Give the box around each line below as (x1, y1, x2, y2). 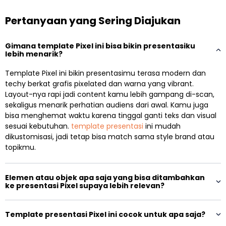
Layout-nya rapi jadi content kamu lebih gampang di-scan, (5, 89, 214, 100)
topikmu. (5, 142, 36, 153)
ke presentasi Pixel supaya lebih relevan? (5, 181, 164, 191)
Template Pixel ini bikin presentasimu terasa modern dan (5, 68, 206, 79)
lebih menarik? (5, 49, 63, 60)
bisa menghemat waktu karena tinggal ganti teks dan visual (5, 110, 216, 121)
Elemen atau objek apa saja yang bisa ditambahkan (5, 173, 205, 183)
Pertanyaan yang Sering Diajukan (5, 14, 181, 28)
